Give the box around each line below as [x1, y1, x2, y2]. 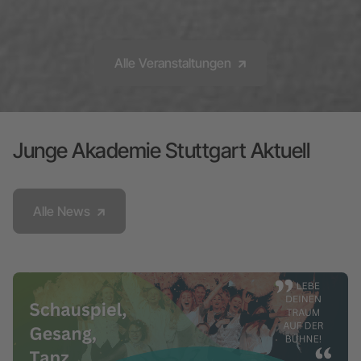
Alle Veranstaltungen [114, 55, 234, 72]
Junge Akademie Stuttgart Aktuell [13, 137, 309, 163]
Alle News [33, 202, 93, 219]
